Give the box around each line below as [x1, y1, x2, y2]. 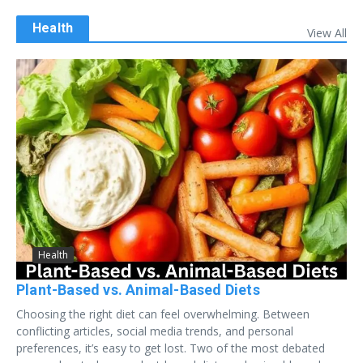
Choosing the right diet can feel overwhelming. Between [16, 305, 310, 322]
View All [307, 25, 347, 41]
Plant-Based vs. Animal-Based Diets [16, 280, 260, 298]
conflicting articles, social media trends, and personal [16, 322, 293, 339]
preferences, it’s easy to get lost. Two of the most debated [16, 340, 325, 356]
